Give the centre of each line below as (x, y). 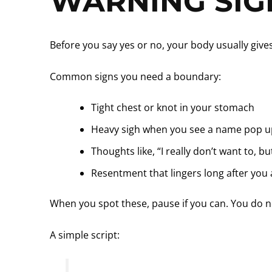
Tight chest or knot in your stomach (173, 108)
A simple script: (85, 235)
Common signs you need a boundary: (135, 76)
